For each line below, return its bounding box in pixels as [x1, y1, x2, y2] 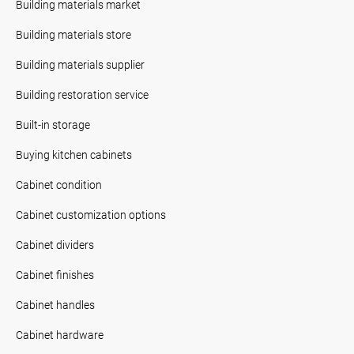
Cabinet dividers [16, 236, 94, 252]
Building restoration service [16, 86, 149, 102]
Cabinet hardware [16, 326, 104, 342]
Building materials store [16, 26, 131, 42]
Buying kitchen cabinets [16, 146, 132, 162]
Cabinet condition [16, 176, 102, 192]
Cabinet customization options [16, 206, 166, 222]
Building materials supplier [16, 56, 145, 72]
